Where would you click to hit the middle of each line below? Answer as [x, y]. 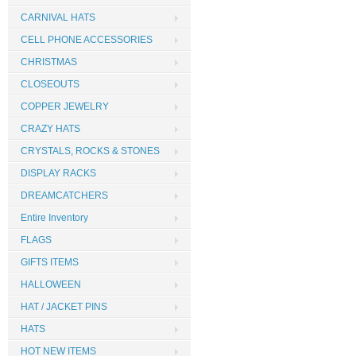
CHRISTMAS [49, 62]
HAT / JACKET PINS [64, 307]
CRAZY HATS [50, 129]
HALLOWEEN [51, 284]
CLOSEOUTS [50, 84]
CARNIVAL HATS [58, 17]
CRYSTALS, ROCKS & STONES [90, 151]
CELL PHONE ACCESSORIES [87, 40]
